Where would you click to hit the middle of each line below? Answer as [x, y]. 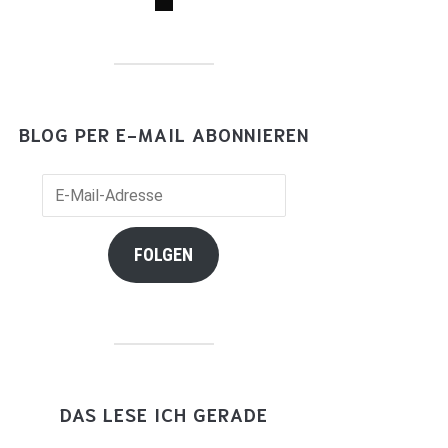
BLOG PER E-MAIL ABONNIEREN [163, 133]
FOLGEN [163, 254]
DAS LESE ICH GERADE [163, 413]
